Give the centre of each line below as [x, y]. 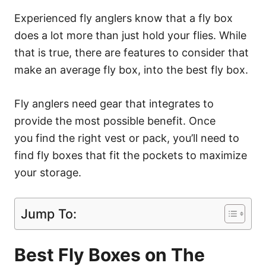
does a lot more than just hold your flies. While [130, 35]
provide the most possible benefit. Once [115, 121]
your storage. [48, 172]
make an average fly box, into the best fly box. [131, 69]
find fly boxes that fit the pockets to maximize [131, 155]
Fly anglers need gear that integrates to [114, 103]
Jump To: [49, 213]
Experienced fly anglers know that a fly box [123, 18]
